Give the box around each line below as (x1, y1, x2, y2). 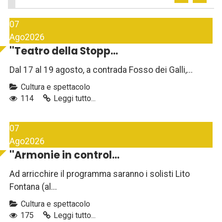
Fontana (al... (9, 182, 57, 192)
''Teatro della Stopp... (9, 44, 118, 58)
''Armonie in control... (9, 148, 119, 163)
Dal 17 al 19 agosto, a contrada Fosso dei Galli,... (9, 65, 193, 75)
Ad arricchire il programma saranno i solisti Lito (9, 169, 190, 179)
